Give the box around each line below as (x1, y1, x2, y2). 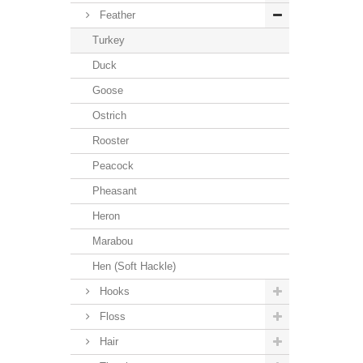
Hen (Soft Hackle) (92, 259, 176, 272)
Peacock (92, 159, 134, 172)
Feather (96, 8, 135, 21)
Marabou (92, 234, 133, 247)
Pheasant (92, 184, 137, 197)
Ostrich (92, 109, 126, 122)
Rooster (92, 134, 129, 147)
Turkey (92, 33, 125, 46)
